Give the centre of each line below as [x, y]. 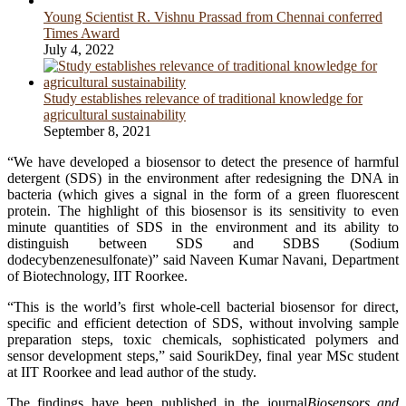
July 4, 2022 [79, 49]
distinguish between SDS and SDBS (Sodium [203, 243]
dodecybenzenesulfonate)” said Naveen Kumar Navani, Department [203, 259]
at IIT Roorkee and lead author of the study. [132, 372]
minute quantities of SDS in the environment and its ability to [203, 227]
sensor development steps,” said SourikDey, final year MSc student [203, 355]
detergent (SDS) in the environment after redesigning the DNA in [203, 178]
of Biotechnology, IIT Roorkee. [97, 275]
